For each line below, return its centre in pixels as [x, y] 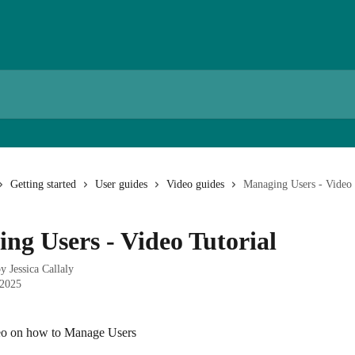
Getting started [43, 184]
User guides [121, 184]
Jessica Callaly [42, 269]
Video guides [195, 184]
